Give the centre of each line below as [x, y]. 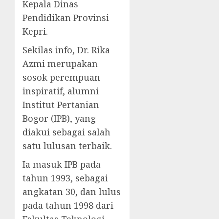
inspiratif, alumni [61, 91]
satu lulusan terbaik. [67, 145]
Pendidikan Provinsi [66, 17]
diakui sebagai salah [66, 132]
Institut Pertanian [61, 104]
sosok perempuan [61, 77]
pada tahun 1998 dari [68, 205]
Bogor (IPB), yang [59, 118]
